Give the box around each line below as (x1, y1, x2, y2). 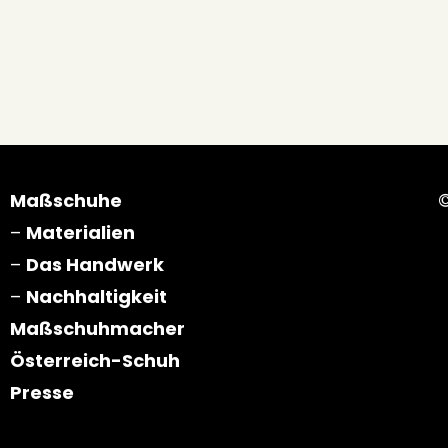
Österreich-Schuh (10, 347, 180, 373)
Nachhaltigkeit (26, 283, 167, 309)
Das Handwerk (26, 251, 164, 277)
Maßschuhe (10, 187, 122, 213)
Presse (10, 379, 74, 405)
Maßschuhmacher (10, 315, 185, 341)
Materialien (26, 219, 135, 245)
